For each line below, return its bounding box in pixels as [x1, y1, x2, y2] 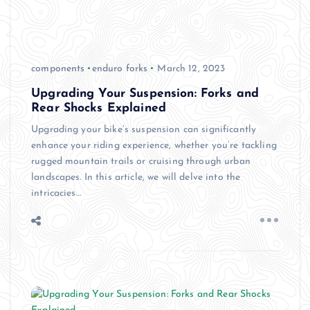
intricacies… [31, 188, 81, 199]
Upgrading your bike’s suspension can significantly [31, 124, 257, 135]
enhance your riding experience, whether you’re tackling [31, 140, 277, 151]
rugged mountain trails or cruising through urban [31, 156, 250, 167]
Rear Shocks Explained [31, 102, 167, 114]
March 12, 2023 [157, 63, 226, 74]
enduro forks [91, 63, 148, 74]
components [31, 63, 85, 74]
